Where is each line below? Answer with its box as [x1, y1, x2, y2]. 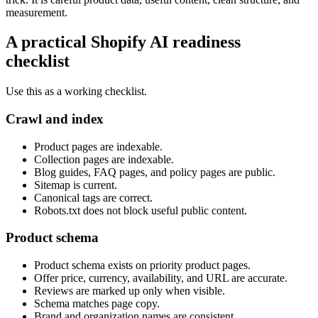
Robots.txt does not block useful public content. [34, 204, 247, 216]
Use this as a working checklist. [6, 85, 147, 98]
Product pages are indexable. [34, 140, 163, 153]
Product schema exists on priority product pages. [34, 259, 251, 272]
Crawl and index [6, 111, 104, 127]
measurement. [6, 6, 67, 18]
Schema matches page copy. [34, 297, 160, 310]
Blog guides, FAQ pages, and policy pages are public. [34, 165, 275, 178]
